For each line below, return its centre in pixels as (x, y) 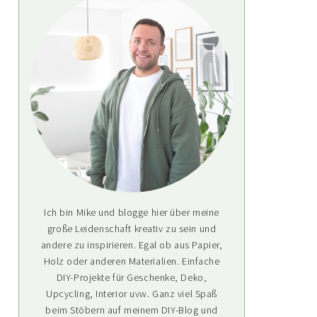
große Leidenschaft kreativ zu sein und (132, 229)
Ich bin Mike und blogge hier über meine (132, 212)
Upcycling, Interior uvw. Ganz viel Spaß (132, 294)
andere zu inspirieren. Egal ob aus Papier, (132, 245)
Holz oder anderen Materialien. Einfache (132, 261)
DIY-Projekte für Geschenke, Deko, (132, 277)
